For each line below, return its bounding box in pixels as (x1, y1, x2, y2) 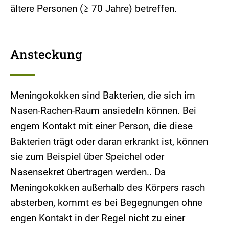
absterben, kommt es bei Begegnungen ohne (10, 196, 202, 209)
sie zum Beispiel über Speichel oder (10, 150, 164, 163)
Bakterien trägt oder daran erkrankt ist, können (10, 135, 208, 147)
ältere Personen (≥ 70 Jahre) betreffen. (10, 2, 177, 14)
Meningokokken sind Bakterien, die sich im (10, 89, 195, 101)
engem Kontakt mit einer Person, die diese (10, 120, 193, 132)
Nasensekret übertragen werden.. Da (10, 166, 166, 178)
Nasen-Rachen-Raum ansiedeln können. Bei (10, 104, 196, 117)
